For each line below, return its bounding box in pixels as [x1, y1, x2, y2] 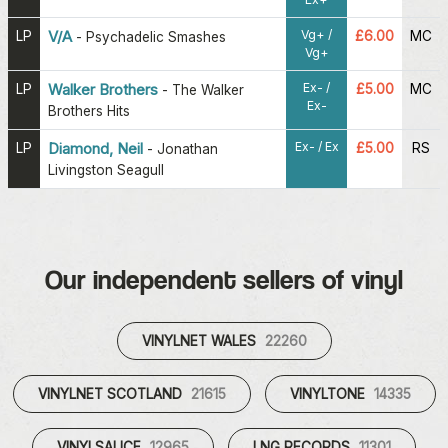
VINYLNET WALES [141, 333, 260, 349]
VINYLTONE [289, 386, 369, 402]
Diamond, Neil [48, 140, 143, 158]
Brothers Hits [48, 103, 130, 119]
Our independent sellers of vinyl [45, 263, 403, 295]
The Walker [172, 82, 244, 98]
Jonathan [157, 141, 218, 157]
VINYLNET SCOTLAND [37, 386, 186, 402]
